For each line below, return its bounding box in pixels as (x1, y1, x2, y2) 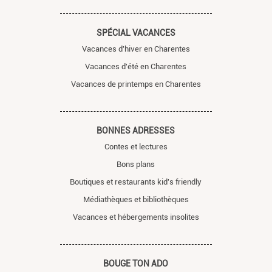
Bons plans (117, 160, 155, 169)
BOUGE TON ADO (103, 259, 169, 269)
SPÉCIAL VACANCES (96, 28, 175, 38)
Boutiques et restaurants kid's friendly (70, 177, 202, 187)
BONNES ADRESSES (97, 126, 175, 136)
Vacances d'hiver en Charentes (81, 44, 190, 54)
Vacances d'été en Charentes (85, 62, 187, 72)
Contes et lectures (104, 142, 168, 152)
